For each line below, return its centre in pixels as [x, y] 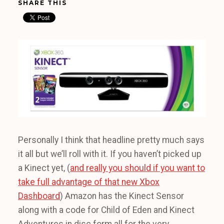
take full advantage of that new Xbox [89, 182]
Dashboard [39, 196]
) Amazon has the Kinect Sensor [122, 196]
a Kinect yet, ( [44, 168]
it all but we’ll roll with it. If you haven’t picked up [110, 154]
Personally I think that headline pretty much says [111, 140]
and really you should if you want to [137, 168]
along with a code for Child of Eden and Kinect [106, 210]
